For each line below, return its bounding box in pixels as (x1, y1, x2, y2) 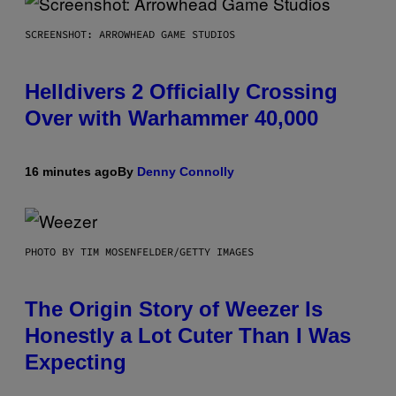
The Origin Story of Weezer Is (25, 296, 323, 321)
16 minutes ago (25, 164, 118, 179)
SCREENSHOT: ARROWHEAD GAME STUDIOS (25, 27, 235, 41)
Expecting (25, 349, 126, 374)
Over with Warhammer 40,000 (25, 105, 318, 130)
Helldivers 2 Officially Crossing (25, 79, 338, 103)
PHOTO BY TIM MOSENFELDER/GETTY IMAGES (25, 244, 254, 258)
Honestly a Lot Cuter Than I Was (25, 323, 351, 347)
